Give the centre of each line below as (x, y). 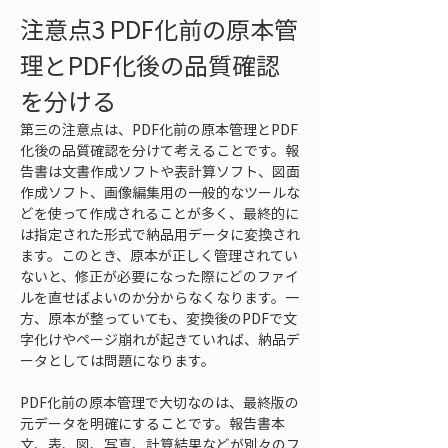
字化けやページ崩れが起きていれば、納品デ (160, 339)
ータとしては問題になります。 (117, 360)
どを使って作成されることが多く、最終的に (159, 213)
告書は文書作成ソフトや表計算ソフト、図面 (160, 171)
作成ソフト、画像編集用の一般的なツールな (160, 192)
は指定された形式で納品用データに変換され (160, 234)
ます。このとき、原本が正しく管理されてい (159, 255)
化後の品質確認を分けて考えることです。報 (159, 150)
